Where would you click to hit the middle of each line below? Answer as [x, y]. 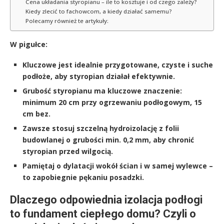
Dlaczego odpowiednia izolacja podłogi [106, 200]
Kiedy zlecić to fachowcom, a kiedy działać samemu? [98, 11]
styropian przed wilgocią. [68, 151]
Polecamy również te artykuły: [67, 21]
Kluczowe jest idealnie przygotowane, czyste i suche [118, 65]
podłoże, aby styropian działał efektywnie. [99, 76]
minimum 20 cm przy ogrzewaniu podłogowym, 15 [112, 102]
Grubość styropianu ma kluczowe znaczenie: [102, 91]
